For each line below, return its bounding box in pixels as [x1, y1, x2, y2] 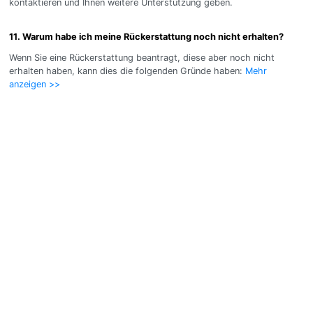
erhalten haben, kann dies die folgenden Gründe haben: [8, 65, 245, 76]
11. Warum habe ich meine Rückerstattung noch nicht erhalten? [8, 31, 284, 43]
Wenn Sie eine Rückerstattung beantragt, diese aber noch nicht [8, 52, 275, 63]
